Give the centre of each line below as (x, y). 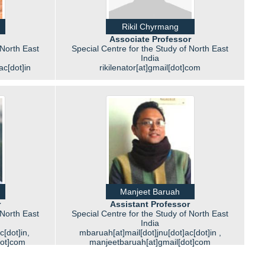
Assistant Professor (150, 204)
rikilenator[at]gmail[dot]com (150, 67)
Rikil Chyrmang (150, 27)
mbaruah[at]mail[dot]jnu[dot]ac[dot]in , (150, 232)
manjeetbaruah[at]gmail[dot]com (150, 242)
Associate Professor (150, 39)
